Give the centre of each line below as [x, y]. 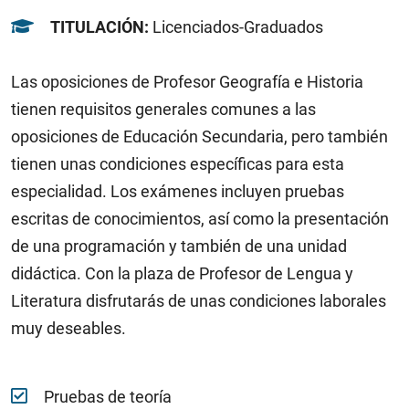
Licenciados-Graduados [238, 27]
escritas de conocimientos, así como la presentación [200, 219]
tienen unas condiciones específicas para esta [178, 164]
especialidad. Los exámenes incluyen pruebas [178, 192]
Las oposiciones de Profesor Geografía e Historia [187, 82]
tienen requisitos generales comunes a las [163, 110]
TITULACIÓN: [101, 27]
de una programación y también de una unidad [179, 246]
